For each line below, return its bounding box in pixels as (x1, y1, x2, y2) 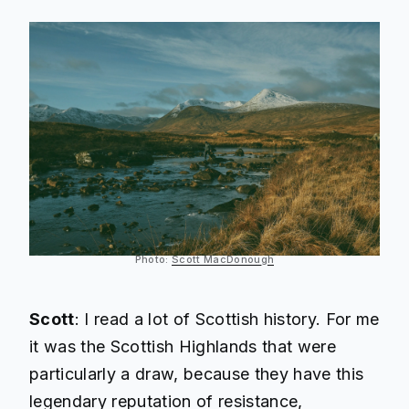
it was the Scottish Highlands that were (29, 337, 336, 357)
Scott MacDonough (172, 252, 275, 266)
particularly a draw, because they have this (29, 364, 364, 384)
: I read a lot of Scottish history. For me (74, 309, 380, 330)
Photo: (134, 252, 173, 266)
